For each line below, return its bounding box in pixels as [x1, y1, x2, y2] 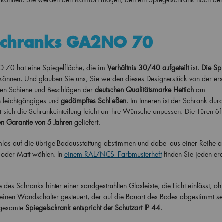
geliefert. [72, 117, 100, 127]
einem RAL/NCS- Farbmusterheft [64, 149, 162, 159]
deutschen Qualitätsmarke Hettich [94, 85, 194, 94]
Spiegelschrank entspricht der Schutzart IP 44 [25, 203, 160, 212]
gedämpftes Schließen [60, 96, 126, 105]
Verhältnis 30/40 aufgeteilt [107, 63, 189, 72]
